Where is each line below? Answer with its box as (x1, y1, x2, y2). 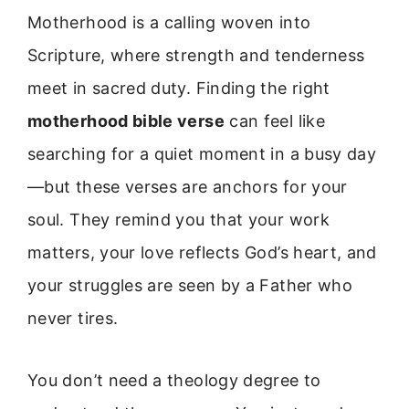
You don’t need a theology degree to (27, 371, 321, 391)
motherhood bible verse (27, 111, 225, 131)
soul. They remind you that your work (27, 210, 330, 229)
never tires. (27, 309, 119, 328)
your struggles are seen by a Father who (27, 276, 353, 295)
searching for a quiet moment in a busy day (27, 144, 377, 163)
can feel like (224, 111, 325, 131)
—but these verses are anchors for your (27, 177, 348, 196)
